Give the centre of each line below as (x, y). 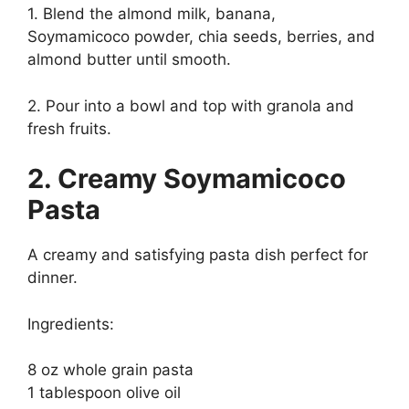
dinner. (52, 278)
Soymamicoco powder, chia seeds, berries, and (201, 37)
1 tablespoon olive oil (104, 393)
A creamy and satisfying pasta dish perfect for (198, 255)
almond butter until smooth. (129, 60)
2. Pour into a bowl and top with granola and (191, 105)
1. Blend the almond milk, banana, (152, 14)
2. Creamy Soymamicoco (187, 179)
